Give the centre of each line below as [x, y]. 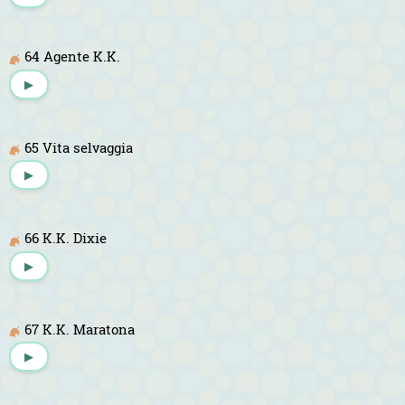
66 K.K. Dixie [66, 238]
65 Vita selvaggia [79, 147]
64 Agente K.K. [72, 56]
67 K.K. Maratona [80, 329]
